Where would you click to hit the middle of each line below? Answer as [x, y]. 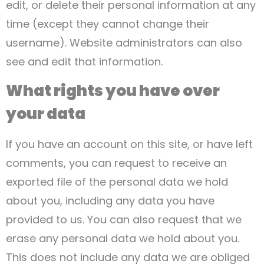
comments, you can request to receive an [116, 163]
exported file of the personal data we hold [117, 182]
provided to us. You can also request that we [124, 220]
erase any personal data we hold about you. [123, 239]
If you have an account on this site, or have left [129, 144]
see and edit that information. [84, 62]
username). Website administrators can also [124, 43]
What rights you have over [113, 91]
